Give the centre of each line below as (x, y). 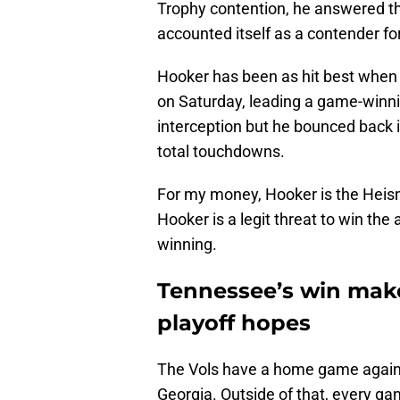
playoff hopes (234, 323)
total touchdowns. (221, 152)
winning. (187, 245)
